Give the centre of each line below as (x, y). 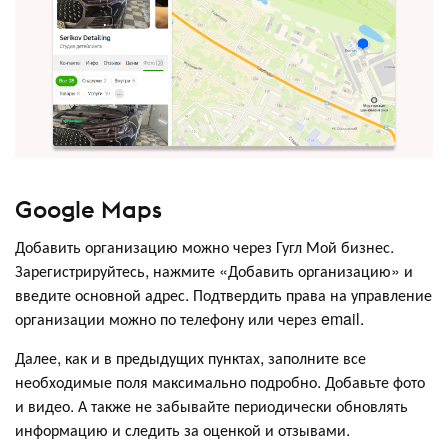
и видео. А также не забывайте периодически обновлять (211, 406)
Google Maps (88, 209)
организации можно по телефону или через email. (189, 319)
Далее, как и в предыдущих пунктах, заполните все (190, 358)
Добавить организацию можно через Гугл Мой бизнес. (204, 247)
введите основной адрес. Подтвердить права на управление (223, 295)
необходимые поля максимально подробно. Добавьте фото (220, 382)
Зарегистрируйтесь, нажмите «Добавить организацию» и (214, 271)
